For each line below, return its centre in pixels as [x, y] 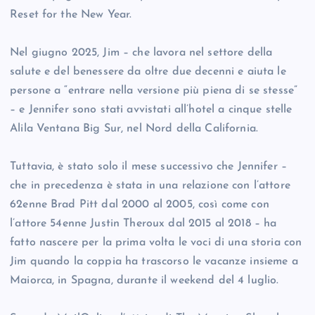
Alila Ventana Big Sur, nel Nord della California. [134, 129]
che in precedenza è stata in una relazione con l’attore [150, 186]
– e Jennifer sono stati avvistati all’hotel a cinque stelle [151, 110]
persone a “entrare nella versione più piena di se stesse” [154, 91]
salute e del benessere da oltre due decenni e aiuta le [148, 72]
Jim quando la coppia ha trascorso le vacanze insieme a [154, 262]
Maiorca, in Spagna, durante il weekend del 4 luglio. [144, 281]
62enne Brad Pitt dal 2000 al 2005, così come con [140, 205]
